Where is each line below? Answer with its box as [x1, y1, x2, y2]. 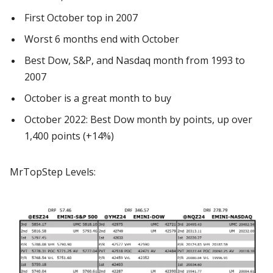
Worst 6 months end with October [24, 32, 179, 46]
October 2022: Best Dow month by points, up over [24, 113, 252, 126]
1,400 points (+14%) [24, 129, 114, 143]
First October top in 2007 [24, 11, 138, 24]
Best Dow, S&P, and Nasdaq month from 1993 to [24, 54, 245, 67]
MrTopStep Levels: [10, 165, 98, 179]
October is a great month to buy [24, 91, 171, 105]
